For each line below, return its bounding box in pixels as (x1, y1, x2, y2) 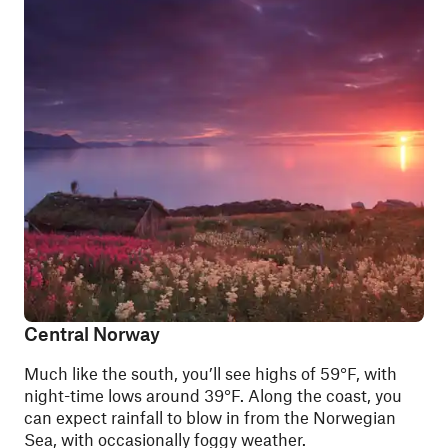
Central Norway (24, 322, 160, 345)
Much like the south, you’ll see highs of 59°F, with (24, 363, 397, 383)
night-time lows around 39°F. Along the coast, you (24, 385, 402, 405)
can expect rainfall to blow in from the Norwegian (24, 407, 396, 427)
